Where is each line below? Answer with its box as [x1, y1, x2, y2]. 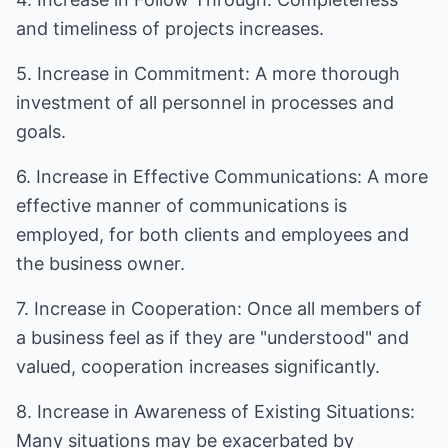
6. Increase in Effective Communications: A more [16, 166, 428, 187]
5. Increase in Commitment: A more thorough [16, 63, 400, 84]
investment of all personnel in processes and [16, 92, 394, 113]
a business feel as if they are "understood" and [16, 327, 409, 348]
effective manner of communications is [16, 195, 347, 216]
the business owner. [16, 253, 185, 274]
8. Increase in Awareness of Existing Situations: [16, 401, 415, 422]
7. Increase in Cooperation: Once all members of [16, 298, 422, 319]
